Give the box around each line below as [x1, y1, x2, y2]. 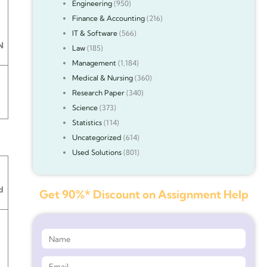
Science [72, 103, 98, 112]
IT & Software [72, 29, 117, 38]
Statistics [72, 118, 102, 127]
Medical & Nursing [72, 73, 133, 82]
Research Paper [72, 88, 125, 97]
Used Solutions [72, 148, 122, 157]
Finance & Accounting [72, 14, 145, 23]
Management [72, 58, 116, 67]
